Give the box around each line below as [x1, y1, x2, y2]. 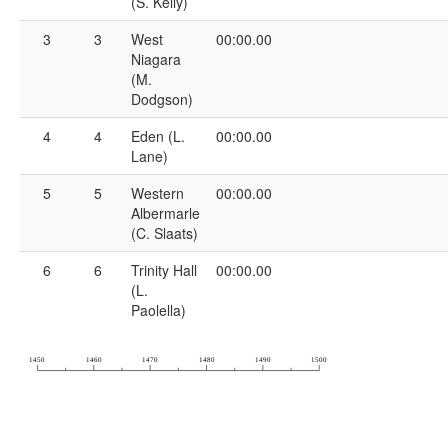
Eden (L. [131, 126, 185, 147]
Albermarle [131, 203, 200, 224]
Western [131, 183, 184, 204]
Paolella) [131, 300, 186, 321]
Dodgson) [131, 89, 193, 110]
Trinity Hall [131, 260, 197, 281]
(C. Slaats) [131, 223, 198, 244]
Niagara [131, 49, 181, 70]
